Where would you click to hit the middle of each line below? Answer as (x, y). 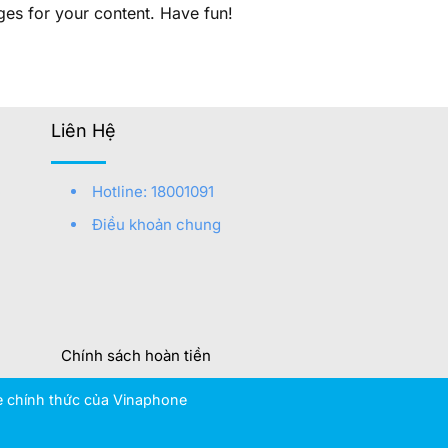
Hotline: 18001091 (153, 192)
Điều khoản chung (156, 225)
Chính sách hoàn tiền (136, 355)
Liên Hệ (83, 131)
